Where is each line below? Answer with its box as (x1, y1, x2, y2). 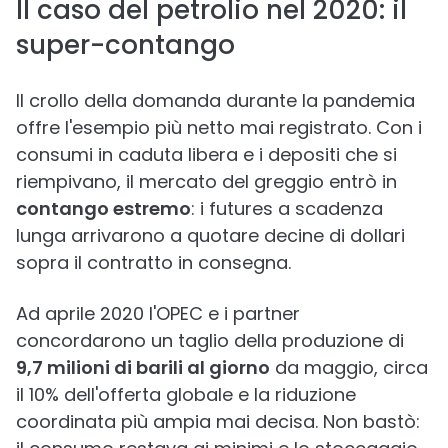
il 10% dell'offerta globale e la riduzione (16, 382, 356, 407)
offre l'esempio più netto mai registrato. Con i (16, 115, 422, 140)
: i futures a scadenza (191, 196, 383, 221)
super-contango (16, 27, 235, 63)
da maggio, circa (270, 355, 428, 380)
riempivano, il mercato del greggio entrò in (16, 169, 397, 194)
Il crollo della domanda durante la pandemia (16, 88, 415, 113)
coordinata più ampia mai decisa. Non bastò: (16, 409, 420, 434)
